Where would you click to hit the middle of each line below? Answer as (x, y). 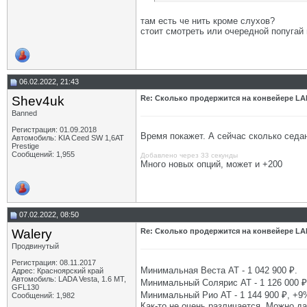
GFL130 (25, 287)
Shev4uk (38, 101)
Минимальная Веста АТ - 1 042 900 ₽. (219, 270)
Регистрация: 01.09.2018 (54, 130)
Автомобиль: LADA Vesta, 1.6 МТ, (69, 279)
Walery (32, 234)
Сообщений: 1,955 (43, 154)
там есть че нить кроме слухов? (208, 21)
